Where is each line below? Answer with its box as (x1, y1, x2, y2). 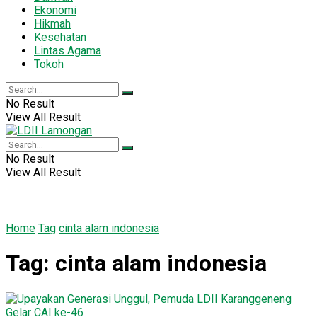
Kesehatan (34, 30, 86, 44)
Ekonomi (34, 3, 76, 17)
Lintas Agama (34, 43, 101, 57)
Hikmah (34, 16, 71, 30)
